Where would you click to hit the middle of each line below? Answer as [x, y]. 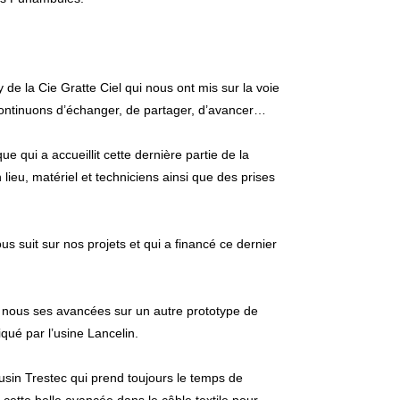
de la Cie [32, 88]
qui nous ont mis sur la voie [200, 88]
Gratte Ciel [91, 88]
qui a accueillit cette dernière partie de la [133, 155]
